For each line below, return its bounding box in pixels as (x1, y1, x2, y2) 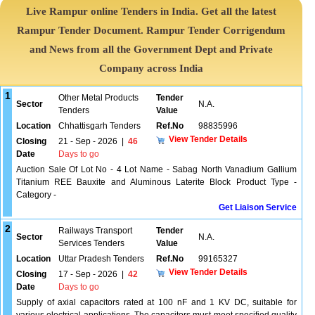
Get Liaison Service (219, 202, 297, 212)
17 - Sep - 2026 (58, 269, 117, 279)
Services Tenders (58, 238, 124, 248)
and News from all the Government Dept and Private (30, 44, 274, 55)
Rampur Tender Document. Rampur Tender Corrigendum (17, 25, 286, 36)
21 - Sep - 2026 (58, 136, 117, 146)
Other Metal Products (58, 93, 139, 103)
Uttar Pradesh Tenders (58, 254, 144, 264)
